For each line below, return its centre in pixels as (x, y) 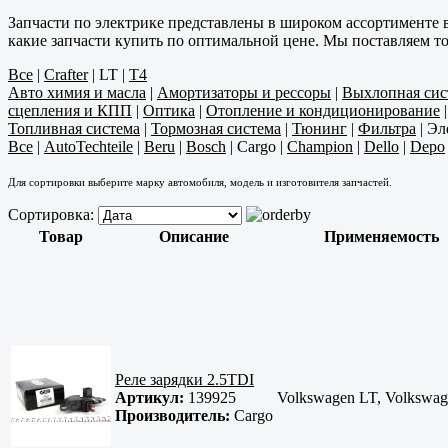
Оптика (169, 111)
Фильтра (387, 129)
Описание (194, 237)
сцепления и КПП (70, 111)
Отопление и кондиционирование (323, 111)
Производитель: (172, 416)
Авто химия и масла (77, 93)
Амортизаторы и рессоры (244, 93)
